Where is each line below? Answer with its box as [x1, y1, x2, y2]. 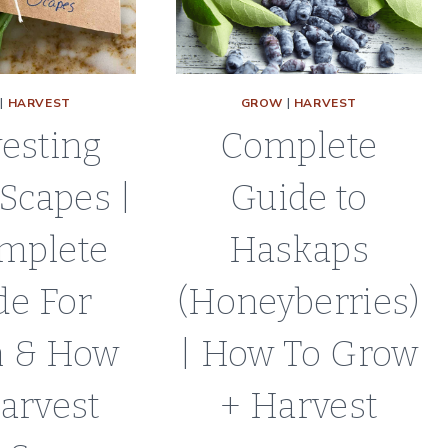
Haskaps [228, 228, 370, 271]
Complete [220, 124, 378, 167]
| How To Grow [178, 332, 419, 375]
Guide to [229, 176, 368, 219]
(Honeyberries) [176, 280, 421, 323]
